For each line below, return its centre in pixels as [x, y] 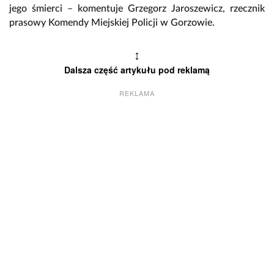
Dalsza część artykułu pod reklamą [137, 69]
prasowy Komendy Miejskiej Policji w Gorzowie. [112, 22]
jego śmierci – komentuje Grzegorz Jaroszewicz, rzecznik [137, 8]
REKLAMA [137, 93]
